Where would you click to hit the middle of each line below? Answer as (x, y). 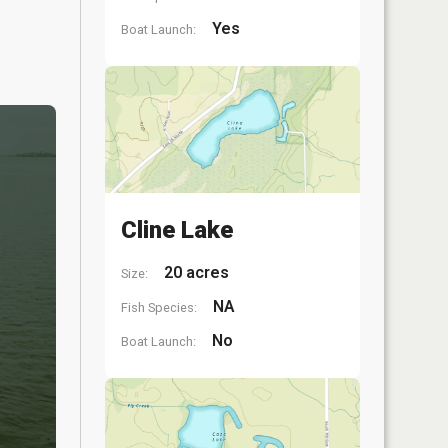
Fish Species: (159, 307)
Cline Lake (177, 230)
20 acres (194, 272)
